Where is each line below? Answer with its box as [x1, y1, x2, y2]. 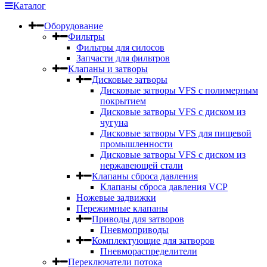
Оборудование [44, 20, 103, 31]
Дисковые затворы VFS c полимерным [100, 85, 258, 95]
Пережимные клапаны [76, 203, 168, 213]
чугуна [100, 117, 128, 128]
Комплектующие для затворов [92, 235, 215, 246]
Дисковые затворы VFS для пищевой [100, 128, 252, 138]
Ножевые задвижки [76, 192, 156, 203]
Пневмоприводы [100, 224, 169, 235]
